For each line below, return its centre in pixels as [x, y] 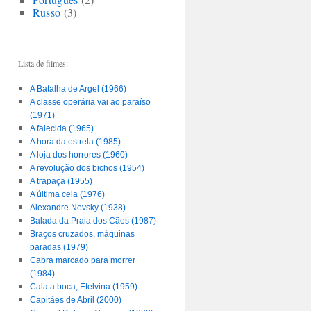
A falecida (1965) [61, 128]
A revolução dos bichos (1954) [87, 168]
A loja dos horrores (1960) [78, 155]
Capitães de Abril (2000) [75, 300]
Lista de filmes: [43, 63]
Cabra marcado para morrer [82, 260]
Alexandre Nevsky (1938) [77, 208]
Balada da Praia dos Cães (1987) [93, 221]
